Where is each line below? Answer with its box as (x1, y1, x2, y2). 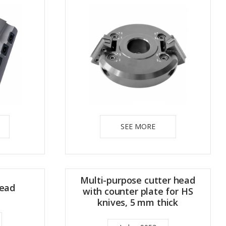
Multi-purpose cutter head (80, 174, 195, 186)
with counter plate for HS (82, 185, 193, 197)
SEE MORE (120, 121, 155, 131)
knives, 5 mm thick (97, 196, 179, 208)
